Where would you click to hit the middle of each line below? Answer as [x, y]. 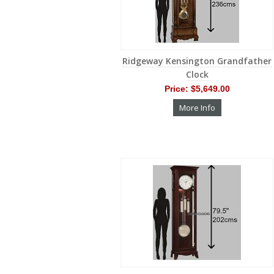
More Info [197, 107]
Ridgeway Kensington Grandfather [197, 61]
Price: [177, 88]
